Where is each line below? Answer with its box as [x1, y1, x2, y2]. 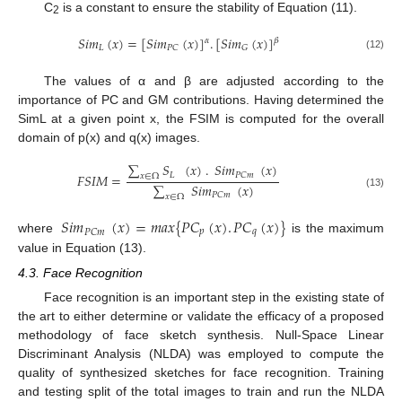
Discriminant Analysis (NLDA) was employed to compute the [18, 345, 384, 361]
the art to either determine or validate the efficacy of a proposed [18, 308, 384, 323]
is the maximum [286, 221, 385, 236]
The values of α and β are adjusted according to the [43, 73, 384, 88]
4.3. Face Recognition [18, 265, 143, 280]
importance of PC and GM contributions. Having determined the [18, 92, 384, 107]
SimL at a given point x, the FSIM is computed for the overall [18, 110, 384, 126]
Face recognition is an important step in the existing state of [43, 289, 384, 304]
